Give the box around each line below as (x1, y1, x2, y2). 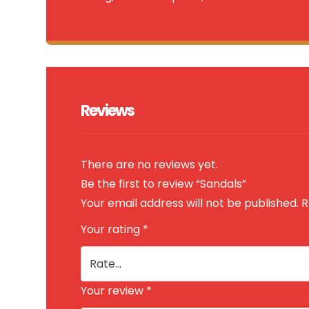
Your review (81, 282, 147, 299)
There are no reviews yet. (81, 156, 219, 172)
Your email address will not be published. (81, 195, 299, 211)
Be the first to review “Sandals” (81, 175, 247, 192)
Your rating (81, 221, 143, 237)
